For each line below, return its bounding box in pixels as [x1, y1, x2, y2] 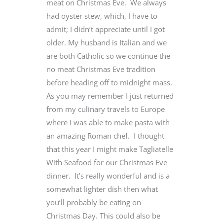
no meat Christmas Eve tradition [46, 64, 155, 74]
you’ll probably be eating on [46, 197, 141, 208]
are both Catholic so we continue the [46, 51, 170, 61]
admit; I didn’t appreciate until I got [46, 24, 165, 35]
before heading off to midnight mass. [46, 77, 172, 88]
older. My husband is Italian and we [46, 37, 167, 48]
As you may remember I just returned [46, 91, 174, 101]
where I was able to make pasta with [46, 117, 170, 128]
